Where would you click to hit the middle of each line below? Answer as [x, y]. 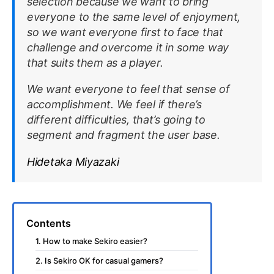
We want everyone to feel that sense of [128, 89]
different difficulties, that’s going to [116, 119]
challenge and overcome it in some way [128, 47]
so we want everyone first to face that [125, 32]
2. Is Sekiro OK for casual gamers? [99, 260]
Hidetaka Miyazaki [73, 161]
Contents [49, 223]
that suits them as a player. [97, 62]
